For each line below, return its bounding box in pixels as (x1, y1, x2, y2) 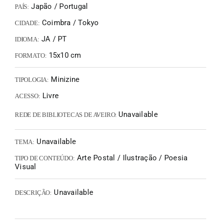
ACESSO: (15, 92, 40, 100)
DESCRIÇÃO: (15, 189, 52, 196)
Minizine (49, 75, 80, 84)
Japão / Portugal (29, 2, 88, 11)
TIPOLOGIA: (15, 76, 49, 83)
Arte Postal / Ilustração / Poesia (74, 153, 188, 162)
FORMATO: (15, 52, 47, 59)
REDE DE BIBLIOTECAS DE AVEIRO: (15, 111, 118, 118)
